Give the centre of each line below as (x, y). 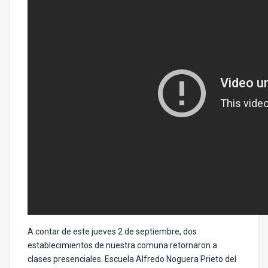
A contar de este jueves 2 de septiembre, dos (112, 232)
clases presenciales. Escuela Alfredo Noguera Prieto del (132, 259)
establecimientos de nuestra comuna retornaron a (122, 246)
